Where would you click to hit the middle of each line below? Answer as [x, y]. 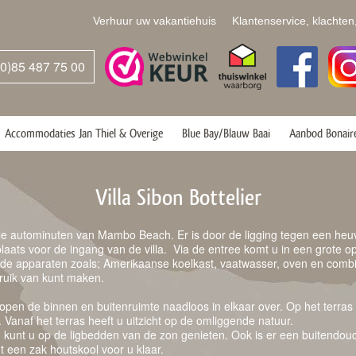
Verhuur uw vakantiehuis [155, 21]
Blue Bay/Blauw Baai [226, 133]
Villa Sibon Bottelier [178, 197]
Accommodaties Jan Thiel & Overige [84, 133]
